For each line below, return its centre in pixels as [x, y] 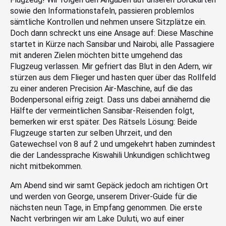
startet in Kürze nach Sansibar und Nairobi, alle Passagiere [112, 44]
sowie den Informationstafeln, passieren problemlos [102, 11]
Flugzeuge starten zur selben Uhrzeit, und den [91, 133]
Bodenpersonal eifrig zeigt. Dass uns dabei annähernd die [110, 100]
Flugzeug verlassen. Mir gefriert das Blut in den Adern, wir [111, 67]
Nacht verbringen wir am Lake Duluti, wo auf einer [97, 219]
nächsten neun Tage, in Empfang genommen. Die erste [106, 208]
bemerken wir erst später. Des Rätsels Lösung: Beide [104, 122]
